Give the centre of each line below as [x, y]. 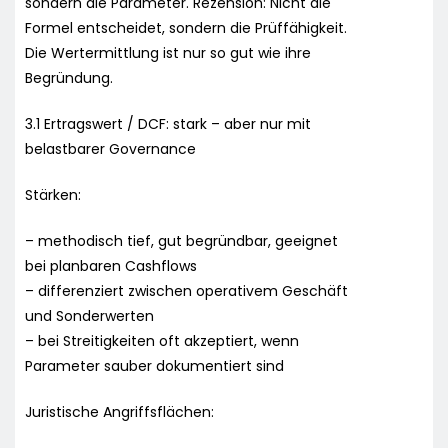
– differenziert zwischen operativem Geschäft [186, 290]
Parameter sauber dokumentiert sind [154, 365]
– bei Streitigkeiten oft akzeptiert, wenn [162, 340]
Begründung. [69, 77]
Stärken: [53, 194]
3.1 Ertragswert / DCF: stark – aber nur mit [168, 123]
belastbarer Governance [110, 148]
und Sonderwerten [89, 315]
